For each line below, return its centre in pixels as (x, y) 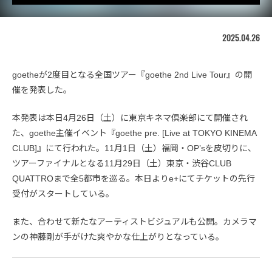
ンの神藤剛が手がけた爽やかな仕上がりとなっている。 (118, 236)
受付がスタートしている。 (63, 193)
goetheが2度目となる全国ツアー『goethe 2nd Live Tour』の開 (132, 74)
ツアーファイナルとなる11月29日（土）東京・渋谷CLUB (122, 163)
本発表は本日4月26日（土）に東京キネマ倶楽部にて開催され (130, 117)
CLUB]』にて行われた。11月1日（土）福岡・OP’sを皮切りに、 (134, 148)
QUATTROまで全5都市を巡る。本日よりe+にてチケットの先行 (134, 178)
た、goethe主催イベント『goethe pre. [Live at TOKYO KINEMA (134, 133)
